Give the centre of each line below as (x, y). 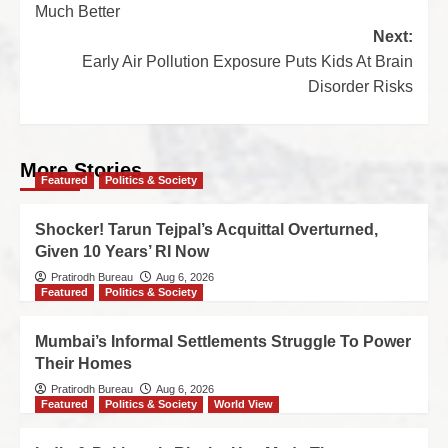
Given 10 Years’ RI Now (122, 251)
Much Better (77, 11)
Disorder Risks (360, 86)
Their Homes (83, 363)
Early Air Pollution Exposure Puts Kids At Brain (247, 61)
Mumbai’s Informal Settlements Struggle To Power (223, 341)
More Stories (81, 170)
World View (243, 404)
